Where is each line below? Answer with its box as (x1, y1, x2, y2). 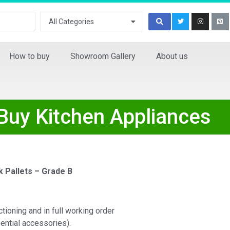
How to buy (9, 51, 50, 61)
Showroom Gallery (70, 51, 136, 61)
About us (156, 51, 188, 61)
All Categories (49, 17, 94, 26)
